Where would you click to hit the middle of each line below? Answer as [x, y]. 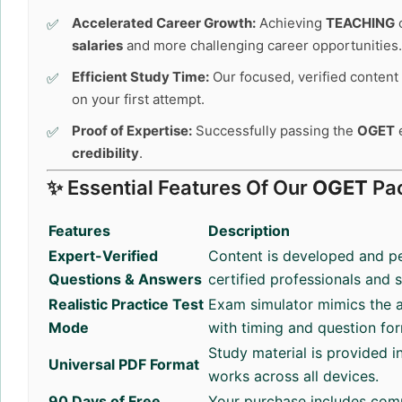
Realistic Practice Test [126, 304]
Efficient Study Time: [140, 77]
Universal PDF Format [124, 364]
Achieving [291, 23]
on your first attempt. [138, 99]
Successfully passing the [275, 131]
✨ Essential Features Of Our [179, 188]
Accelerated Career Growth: [164, 23]
